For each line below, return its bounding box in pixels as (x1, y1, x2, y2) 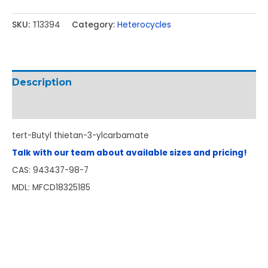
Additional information (12, 100, 130, 112)
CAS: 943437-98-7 (12, 164, 89, 176)
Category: (72, 19, 117, 31)
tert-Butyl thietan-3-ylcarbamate (12, 129, 149, 141)
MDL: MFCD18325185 (12, 181, 90, 193)
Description (12, 76, 72, 88)
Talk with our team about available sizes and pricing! (12, 147, 247, 159)
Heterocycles (117, 19, 171, 31)
